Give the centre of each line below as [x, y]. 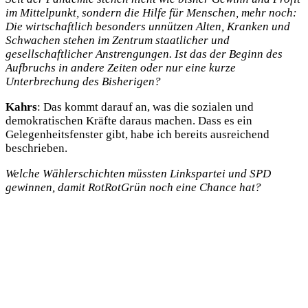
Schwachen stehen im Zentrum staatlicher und [118, 41]
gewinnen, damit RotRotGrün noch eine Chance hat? [133, 188]
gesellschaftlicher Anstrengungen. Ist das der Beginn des [144, 54]
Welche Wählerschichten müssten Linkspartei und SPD [138, 174]
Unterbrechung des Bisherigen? [83, 82]
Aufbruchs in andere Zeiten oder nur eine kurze [121, 68]
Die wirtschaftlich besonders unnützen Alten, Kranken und [148, 27]
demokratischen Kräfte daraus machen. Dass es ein [129, 121]
